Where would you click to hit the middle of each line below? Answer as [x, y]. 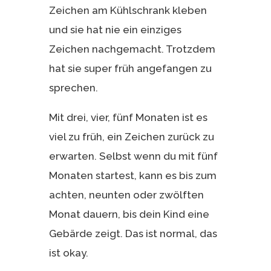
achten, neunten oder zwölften [126, 194]
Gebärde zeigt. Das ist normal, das [133, 233]
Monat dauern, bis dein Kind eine [129, 214]
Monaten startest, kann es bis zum [132, 175]
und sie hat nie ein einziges [115, 29]
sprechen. [73, 87]
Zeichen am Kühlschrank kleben [128, 10]
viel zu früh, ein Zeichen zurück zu [131, 136]
